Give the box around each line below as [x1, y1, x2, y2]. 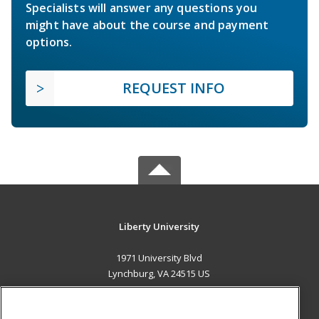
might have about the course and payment [26, 16, 269, 33]
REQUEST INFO [122, 78, 225, 98]
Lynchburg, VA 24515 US [108, 266, 211, 280]
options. [26, 33, 73, 50]
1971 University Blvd [116, 251, 203, 264]
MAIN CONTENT [120, 296, 199, 310]
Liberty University [119, 219, 200, 233]
